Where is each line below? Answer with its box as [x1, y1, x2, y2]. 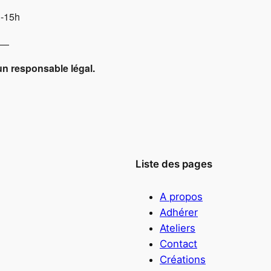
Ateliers [160, 221, 195, 234]
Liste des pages [135, 158, 212, 171]
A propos [160, 190, 203, 203]
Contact [160, 237, 197, 250]
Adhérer [160, 206, 198, 218]
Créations [160, 253, 206, 266]
